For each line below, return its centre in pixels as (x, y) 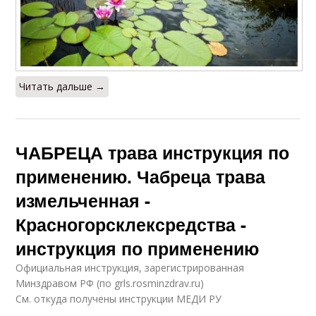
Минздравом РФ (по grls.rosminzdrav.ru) (110, 284)
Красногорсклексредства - (131, 225)
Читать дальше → (62, 87)
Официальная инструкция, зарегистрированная (130, 268)
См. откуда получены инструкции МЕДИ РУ (119, 299)
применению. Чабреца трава (141, 177)
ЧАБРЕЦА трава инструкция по (153, 153)
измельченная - (83, 201)
